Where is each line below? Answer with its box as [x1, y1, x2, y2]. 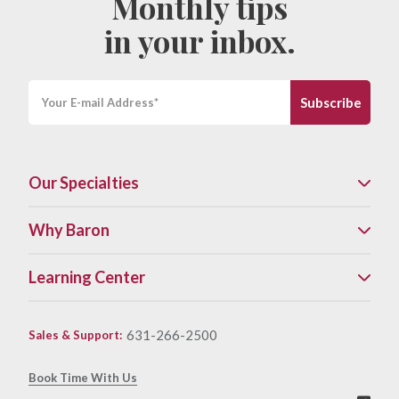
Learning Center [28, 266, 145, 287]
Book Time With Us [28, 370, 137, 385]
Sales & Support [28, 327, 119, 342]
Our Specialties [28, 172, 139, 192]
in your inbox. [103, 20, 296, 61]
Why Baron [28, 219, 110, 240]
